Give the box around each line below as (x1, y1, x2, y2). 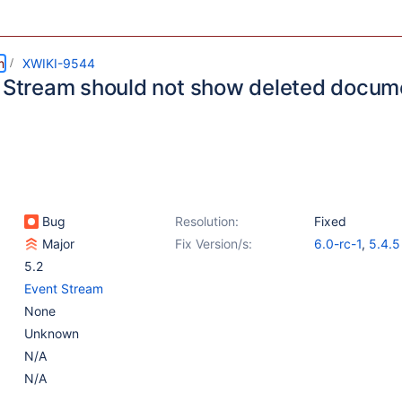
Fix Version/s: (175, 236, 252, 251)
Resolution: (175, 214, 239, 229)
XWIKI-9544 (22, 56, 95, 71)
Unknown (24, 326, 79, 341)
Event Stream (24, 281, 103, 296)
